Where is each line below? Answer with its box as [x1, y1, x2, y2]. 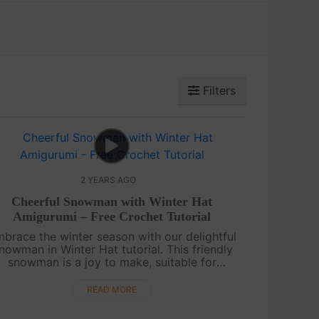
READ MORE [87, 283, 137, 295]
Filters [199, 83, 236, 98]
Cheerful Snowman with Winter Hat [11, 194, 213, 209]
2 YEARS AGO [80, 174, 137, 185]
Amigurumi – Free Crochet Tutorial [13, 209, 211, 224]
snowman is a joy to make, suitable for [7, 254, 216, 269]
